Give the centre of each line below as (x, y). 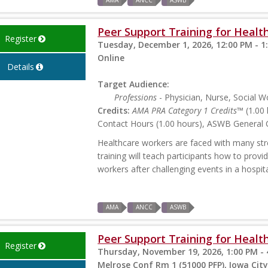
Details (20, 67)
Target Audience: (134, 84)
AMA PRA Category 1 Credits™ (188, 111)
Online (111, 58)
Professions (136, 98)
